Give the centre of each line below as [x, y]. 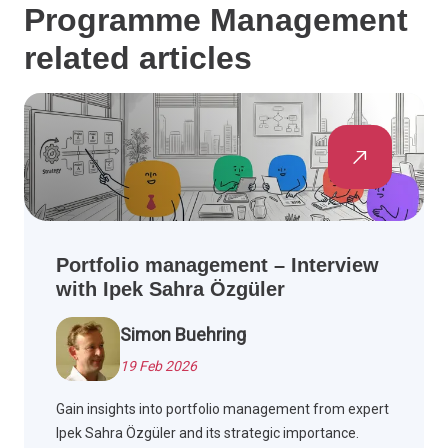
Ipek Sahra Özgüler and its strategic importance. [207, 433]
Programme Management [216, 20]
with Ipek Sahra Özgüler [170, 289]
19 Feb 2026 [158, 366]
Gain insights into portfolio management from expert [222, 409]
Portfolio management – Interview [217, 265]
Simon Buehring [183, 335]
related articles [138, 58]
